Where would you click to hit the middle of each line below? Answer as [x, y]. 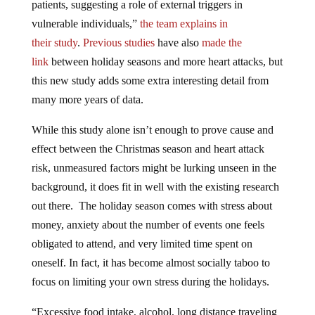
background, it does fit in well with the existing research [155, 187]
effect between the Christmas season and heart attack [148, 149]
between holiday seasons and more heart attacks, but [165, 62]
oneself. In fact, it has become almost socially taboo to [150, 263]
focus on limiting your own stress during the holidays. [150, 282]
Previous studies [118, 43]
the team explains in [182, 24]
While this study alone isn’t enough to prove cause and [152, 130]
